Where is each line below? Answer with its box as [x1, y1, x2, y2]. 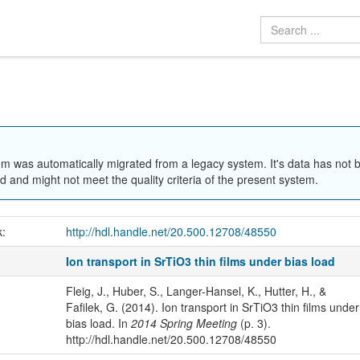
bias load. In [65, 314, 131, 331]
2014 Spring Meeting [130, 314, 237, 331]
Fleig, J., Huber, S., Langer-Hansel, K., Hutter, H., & [65, 282, 326, 299]
